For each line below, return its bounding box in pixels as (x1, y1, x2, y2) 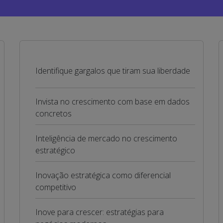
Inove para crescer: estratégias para (35, 207, 164, 218)
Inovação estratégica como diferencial (35, 170, 171, 181)
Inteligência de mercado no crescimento (35, 133, 177, 144)
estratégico (35, 145, 75, 156)
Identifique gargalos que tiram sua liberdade (35, 65, 190, 76)
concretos (35, 108, 72, 119)
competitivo (35, 182, 76, 193)
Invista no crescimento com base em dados (35, 96, 190, 107)
